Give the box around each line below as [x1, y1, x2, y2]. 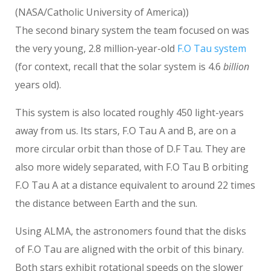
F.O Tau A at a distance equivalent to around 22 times [15, 178, 255, 192]
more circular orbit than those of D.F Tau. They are [15, 142, 246, 155]
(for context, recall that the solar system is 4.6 [15, 59, 223, 73]
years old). [15, 77, 64, 91]
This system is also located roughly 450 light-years [15, 105, 244, 119]
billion [223, 59, 249, 73]
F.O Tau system [177, 41, 246, 55]
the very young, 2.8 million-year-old [15, 41, 177, 55]
